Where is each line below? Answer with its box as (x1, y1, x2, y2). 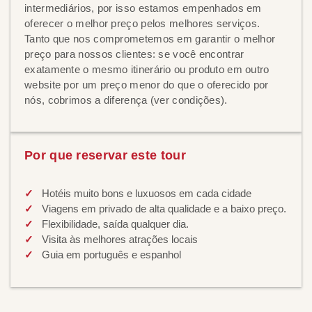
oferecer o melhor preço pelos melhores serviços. (24, 17, 260, 29)
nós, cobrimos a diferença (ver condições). (24, 94, 228, 106)
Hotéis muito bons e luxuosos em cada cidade (42, 187, 251, 199)
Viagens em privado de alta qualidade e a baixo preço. (42, 203, 286, 214)
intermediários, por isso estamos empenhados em (24, 2, 262, 14)
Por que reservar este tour (24, 148, 186, 162)
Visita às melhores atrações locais (42, 233, 198, 245)
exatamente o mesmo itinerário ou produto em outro (24, 63, 270, 75)
